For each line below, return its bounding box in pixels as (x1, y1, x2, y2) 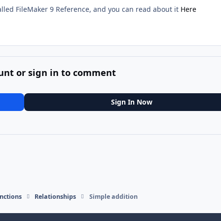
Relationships (35, 192, 76, 201)
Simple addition (89, 192, 138, 201)
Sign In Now (110, 97, 152, 107)
